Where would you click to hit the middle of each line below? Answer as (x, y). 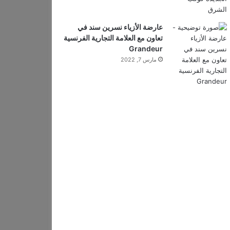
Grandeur (146, 49)
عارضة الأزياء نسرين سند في (120, 27)
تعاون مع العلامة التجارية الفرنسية (113, 38)
